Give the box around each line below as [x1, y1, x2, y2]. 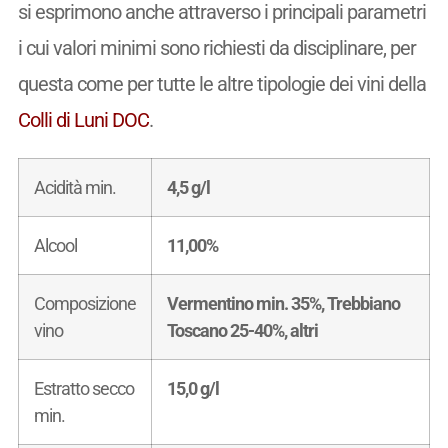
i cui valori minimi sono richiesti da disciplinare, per [17, 35, 416, 60]
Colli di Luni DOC [17, 107, 149, 132]
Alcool [33, 234, 77, 256]
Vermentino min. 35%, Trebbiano [166, 292, 400, 314]
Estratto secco [33, 377, 134, 399]
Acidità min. [33, 176, 116, 198]
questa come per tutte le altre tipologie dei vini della [17, 71, 426, 96]
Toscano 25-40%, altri [166, 319, 318, 341]
